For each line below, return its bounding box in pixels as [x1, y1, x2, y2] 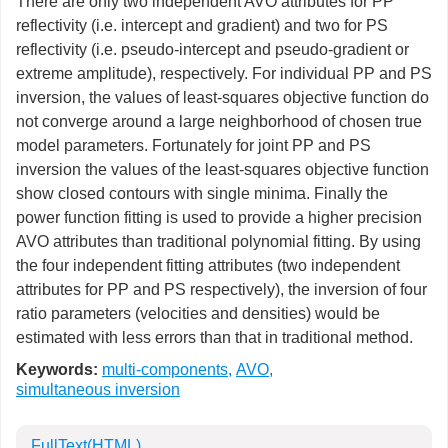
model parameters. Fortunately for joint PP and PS [16, 137, 371, 154]
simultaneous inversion [16, 381, 180, 398]
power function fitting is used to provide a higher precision [16, 209, 422, 226]
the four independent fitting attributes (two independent [16, 257, 400, 274]
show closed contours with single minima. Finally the [16, 185, 388, 202]
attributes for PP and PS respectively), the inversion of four [16, 281, 427, 298]
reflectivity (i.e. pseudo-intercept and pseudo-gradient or [16, 41, 409, 58]
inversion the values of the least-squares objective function [16, 161, 429, 178]
